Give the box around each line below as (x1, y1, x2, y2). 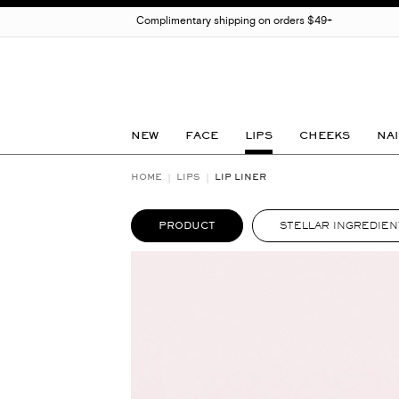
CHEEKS (299, 129, 350, 142)
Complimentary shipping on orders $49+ (136, 14, 332, 29)
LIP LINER (215, 172, 266, 182)
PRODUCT (159, 220, 216, 232)
